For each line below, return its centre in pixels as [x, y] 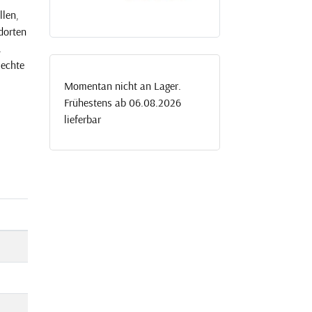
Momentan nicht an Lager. [122, 86]
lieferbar [82, 119]
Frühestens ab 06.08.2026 [122, 103]
